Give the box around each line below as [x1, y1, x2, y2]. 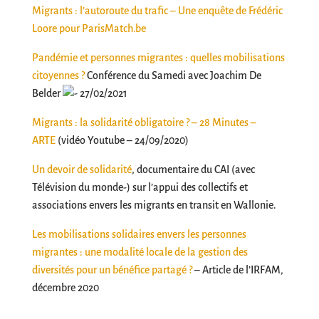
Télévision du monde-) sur [31, 182, 148, 193]
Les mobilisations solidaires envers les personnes [31, 229, 246, 240]
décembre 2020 [31, 282, 99, 293]
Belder [31, 88, 63, 99]
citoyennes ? [31, 70, 85, 81]
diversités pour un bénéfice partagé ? [31, 264, 192, 276]
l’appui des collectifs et [147, 182, 248, 193]
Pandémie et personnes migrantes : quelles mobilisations [31, 52, 285, 63]
